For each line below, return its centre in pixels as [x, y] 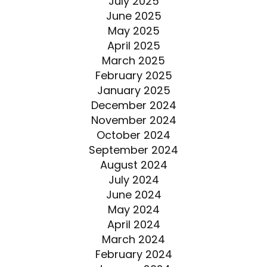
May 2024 [133, 209]
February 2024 [133, 254]
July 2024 [133, 179]
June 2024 [133, 194]
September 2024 [133, 150]
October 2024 [133, 135]
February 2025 [133, 75]
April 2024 [133, 224]
